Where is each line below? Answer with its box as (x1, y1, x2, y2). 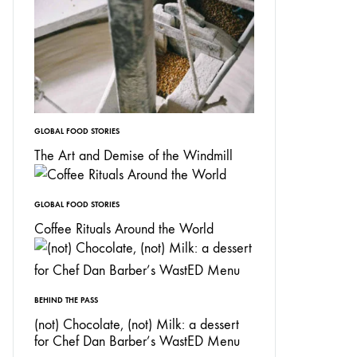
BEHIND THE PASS (34, 296, 98, 305)
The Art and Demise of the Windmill (34, 147, 233, 164)
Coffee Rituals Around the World (34, 221, 214, 237)
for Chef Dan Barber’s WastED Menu (34, 333, 240, 350)
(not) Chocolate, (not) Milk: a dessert (34, 316, 239, 333)
